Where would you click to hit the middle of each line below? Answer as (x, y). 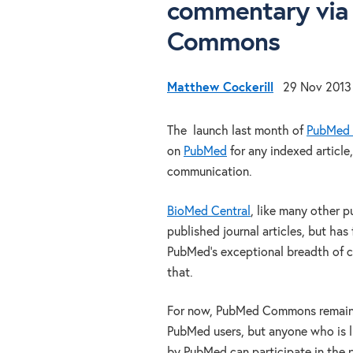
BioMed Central (209, 211)
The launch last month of (237, 131)
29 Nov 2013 (317, 88)
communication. (210, 172)
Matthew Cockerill (220, 88)
